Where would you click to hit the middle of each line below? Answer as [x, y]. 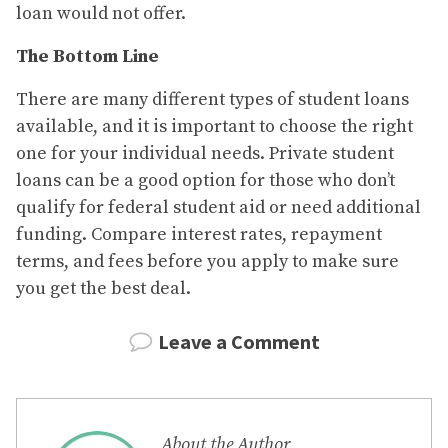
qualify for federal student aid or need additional [218, 208]
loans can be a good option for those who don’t [205, 181]
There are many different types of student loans [212, 100]
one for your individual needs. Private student [205, 154]
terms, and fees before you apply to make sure [207, 262]
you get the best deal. [103, 289]
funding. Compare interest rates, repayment [199, 235]
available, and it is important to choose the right [214, 127]
